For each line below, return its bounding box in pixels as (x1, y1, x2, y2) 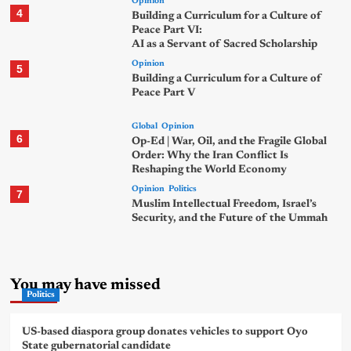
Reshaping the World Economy (132, 164, 288, 175)
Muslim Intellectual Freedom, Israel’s (132, 198, 317, 210)
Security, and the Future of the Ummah (132, 212, 328, 224)
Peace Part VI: (132, 24, 203, 36)
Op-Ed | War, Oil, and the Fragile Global (132, 136, 327, 147)
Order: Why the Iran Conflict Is (132, 150, 289, 161)
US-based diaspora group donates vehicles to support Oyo (21, 326, 308, 338)
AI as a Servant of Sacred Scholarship (132, 38, 318, 50)
